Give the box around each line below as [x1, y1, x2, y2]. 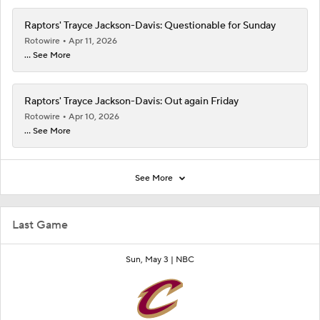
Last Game [12, 217, 68, 232]
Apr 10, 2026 [69, 111, 119, 122]
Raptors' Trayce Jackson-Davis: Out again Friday [24, 94, 239, 108]
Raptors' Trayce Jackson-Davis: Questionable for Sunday [24, 19, 276, 32]
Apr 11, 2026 [69, 35, 117, 46]
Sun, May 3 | [126, 254, 176, 265]
